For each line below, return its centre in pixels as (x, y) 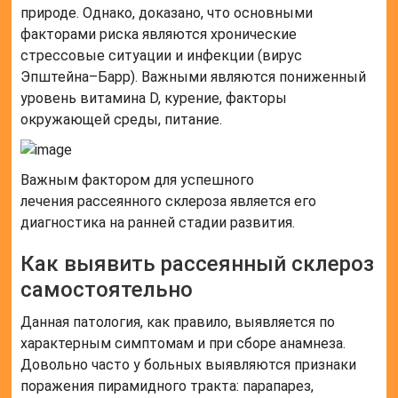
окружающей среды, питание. (122, 120)
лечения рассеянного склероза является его (169, 202)
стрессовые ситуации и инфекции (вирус (162, 56)
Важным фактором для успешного (138, 180)
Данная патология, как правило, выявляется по (178, 322)
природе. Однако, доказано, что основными (167, 13)
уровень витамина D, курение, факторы (154, 99)
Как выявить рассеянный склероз (198, 264)
